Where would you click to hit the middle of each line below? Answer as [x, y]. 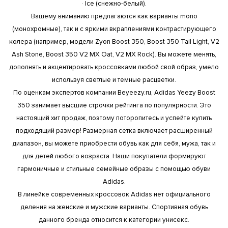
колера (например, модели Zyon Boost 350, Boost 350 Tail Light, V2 [114, 41]
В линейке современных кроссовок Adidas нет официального [114, 194]
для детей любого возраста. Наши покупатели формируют [114, 156]
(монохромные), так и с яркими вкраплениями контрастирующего [114, 29]
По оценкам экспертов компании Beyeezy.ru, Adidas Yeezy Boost [114, 92]
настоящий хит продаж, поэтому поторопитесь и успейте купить [114, 118]
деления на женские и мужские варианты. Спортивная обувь [114, 207]
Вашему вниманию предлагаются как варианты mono [114, 16]
